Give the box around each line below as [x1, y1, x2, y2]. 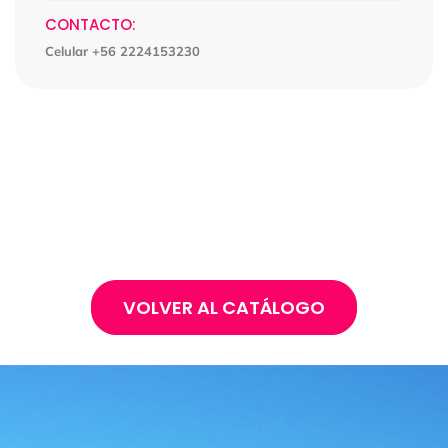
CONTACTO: [45, 14, 136, 35]
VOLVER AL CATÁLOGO [123, 295, 325, 320]
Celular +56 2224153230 [45, 43, 200, 59]
